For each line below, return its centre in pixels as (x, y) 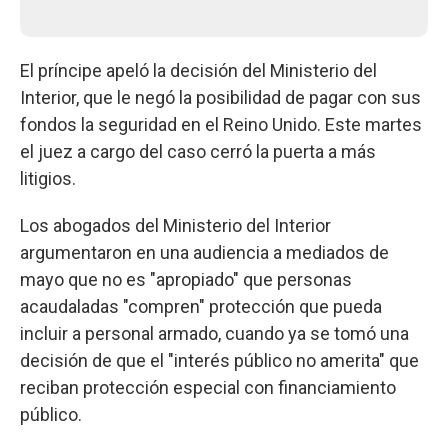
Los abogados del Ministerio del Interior (175, 225)
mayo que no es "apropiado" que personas (186, 279)
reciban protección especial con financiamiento (208, 387)
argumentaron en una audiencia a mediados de (204, 252)
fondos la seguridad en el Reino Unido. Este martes (221, 124)
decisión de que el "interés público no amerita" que (219, 360)
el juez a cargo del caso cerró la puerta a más (198, 151)
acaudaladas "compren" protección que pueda (201, 306)
